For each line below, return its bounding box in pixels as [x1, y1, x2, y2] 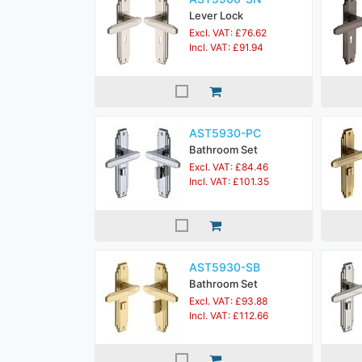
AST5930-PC [189, 126, 261, 140]
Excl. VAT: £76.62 [189, 27, 267, 39]
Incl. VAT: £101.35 [189, 175, 269, 187]
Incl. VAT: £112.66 [189, 309, 268, 322]
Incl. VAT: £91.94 [189, 41, 263, 53]
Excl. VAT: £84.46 [189, 161, 268, 173]
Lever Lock [189, 9, 243, 22]
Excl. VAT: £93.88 [189, 295, 267, 307]
